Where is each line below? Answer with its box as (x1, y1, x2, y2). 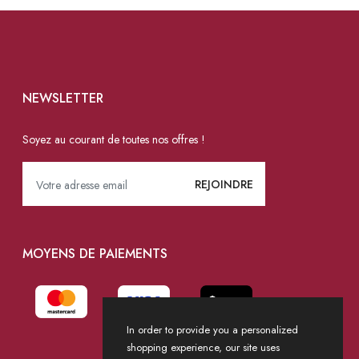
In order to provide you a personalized (127, 322, 298, 337)
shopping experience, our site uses (127, 340, 280, 355)
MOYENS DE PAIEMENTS (22, 244, 167, 263)
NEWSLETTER (22, 89, 103, 107)
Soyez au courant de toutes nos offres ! (22, 131, 205, 147)
